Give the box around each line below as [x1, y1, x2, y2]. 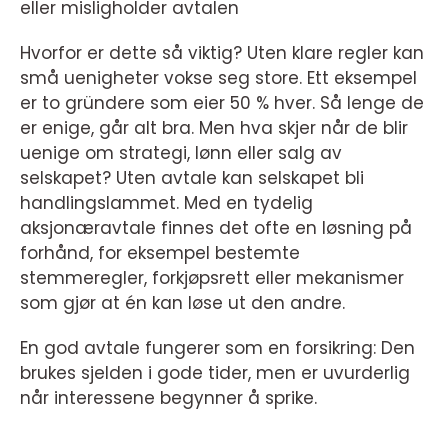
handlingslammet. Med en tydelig [20, 191, 313, 215]
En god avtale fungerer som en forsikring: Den [20, 336, 415, 360]
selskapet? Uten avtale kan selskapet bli [20, 166, 364, 190]
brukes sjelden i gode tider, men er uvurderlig [20, 361, 410, 385]
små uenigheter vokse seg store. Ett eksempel [20, 66, 417, 90]
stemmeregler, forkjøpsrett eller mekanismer [20, 266, 404, 290]
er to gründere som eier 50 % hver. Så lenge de [20, 91, 424, 115]
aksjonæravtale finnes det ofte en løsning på [20, 216, 412, 240]
